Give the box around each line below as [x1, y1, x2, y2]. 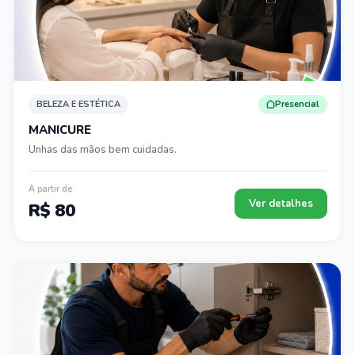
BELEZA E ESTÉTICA [36, 98, 120, 110]
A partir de [28, 183, 72, 195]
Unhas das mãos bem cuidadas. [28, 142, 177, 157]
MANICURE [28, 121, 91, 138]
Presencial [274, 98, 319, 110]
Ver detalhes [248, 197, 313, 211]
